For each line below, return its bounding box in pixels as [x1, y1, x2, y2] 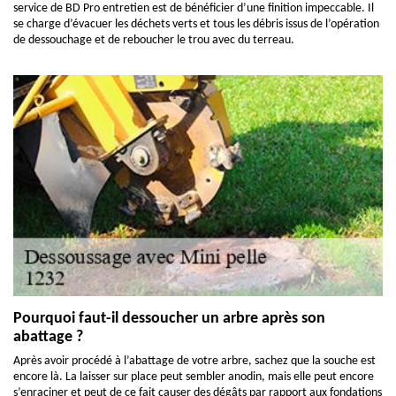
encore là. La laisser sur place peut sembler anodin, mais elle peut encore [13, 370, 374, 384]
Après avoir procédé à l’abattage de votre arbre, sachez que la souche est [13, 354, 376, 368]
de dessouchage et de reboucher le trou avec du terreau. [13, 34, 294, 47]
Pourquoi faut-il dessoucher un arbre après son [13, 310, 325, 327]
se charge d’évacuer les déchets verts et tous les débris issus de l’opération [13, 18, 379, 31]
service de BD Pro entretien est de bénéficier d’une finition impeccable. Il [13, 2, 374, 15]
